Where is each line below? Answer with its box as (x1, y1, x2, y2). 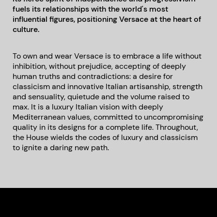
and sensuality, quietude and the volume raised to (13, 92, 190, 102)
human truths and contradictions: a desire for (13, 71, 173, 82)
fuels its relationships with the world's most (13, 4, 169, 15)
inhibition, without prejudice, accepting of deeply (13, 61, 186, 72)
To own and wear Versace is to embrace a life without (13, 51, 202, 62)
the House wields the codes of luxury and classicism (13, 132, 198, 143)
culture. (13, 24, 40, 35)
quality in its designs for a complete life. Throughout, (13, 122, 199, 133)
